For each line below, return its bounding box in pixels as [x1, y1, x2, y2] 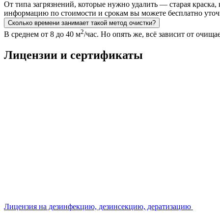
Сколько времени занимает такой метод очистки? [8, 19, 156, 27]
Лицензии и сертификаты [4, 49, 143, 62]
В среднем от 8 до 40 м [4, 30, 81, 39]
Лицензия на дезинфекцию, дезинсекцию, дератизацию [4, 202, 191, 211]
